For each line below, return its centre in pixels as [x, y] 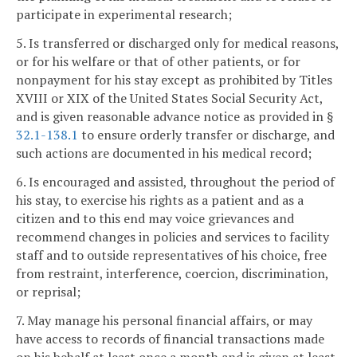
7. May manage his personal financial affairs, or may [164, 320]
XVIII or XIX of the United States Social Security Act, [169, 98]
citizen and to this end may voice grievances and [155, 218]
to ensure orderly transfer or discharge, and [206, 135]
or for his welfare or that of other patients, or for [158, 62]
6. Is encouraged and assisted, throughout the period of [175, 181]
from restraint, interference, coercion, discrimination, [172, 273]
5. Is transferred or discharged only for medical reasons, [177, 43]
